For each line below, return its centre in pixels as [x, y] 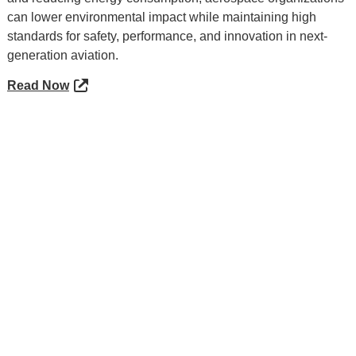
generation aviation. [62, 56]
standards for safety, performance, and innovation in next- [167, 37]
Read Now [38, 86]
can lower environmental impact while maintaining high [161, 17]
